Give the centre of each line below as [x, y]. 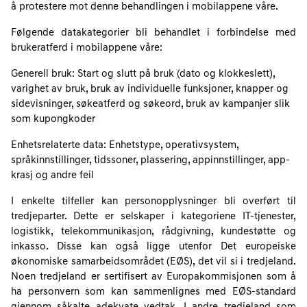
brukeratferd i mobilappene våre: [87, 48]
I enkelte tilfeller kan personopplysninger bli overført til [153, 202]
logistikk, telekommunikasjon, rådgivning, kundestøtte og [153, 232]
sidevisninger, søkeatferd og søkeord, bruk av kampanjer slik [150, 105]
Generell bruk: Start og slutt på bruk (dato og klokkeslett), [143, 74]
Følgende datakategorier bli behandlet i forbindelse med [153, 33]
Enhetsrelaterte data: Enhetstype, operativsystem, [125, 146]
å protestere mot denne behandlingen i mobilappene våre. [145, 7]
